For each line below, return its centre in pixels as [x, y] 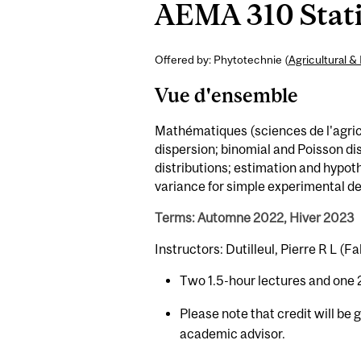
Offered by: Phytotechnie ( [222, 60]
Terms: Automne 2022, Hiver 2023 [255, 217]
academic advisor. [233, 333]
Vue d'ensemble [226, 95]
